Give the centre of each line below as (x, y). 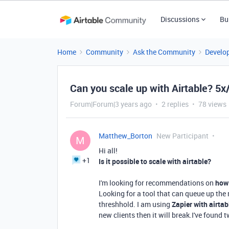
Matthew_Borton (125, 136)
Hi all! (108, 151)
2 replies (175, 104)
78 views (212, 104)
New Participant (182, 136)
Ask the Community (164, 52)
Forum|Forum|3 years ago (111, 104)
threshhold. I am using (134, 204)
